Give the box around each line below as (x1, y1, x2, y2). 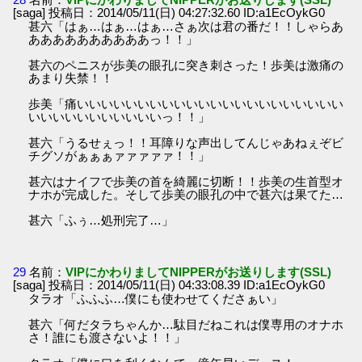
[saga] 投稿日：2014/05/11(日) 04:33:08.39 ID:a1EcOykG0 (13, 277, 326, 292)
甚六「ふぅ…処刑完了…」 (28, 213, 175, 228)
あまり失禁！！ (28, 71, 114, 86)
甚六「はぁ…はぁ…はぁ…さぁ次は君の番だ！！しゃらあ (28, 19, 344, 34)
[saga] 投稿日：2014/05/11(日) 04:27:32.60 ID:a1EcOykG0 (13, 6, 326, 20)
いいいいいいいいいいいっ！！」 (28, 110, 211, 124)
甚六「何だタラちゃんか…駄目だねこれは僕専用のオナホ (28, 317, 344, 331)
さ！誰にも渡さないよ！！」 (28, 330, 187, 344)
